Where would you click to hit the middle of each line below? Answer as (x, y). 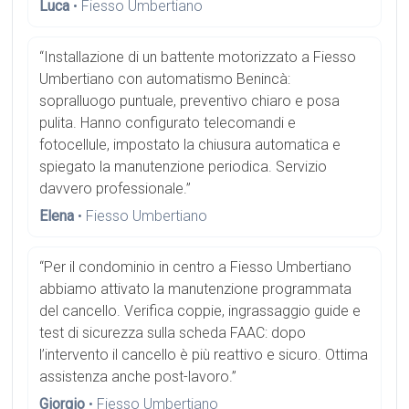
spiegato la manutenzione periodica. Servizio (184, 167)
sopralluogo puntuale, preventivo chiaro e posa (190, 101)
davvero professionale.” (115, 189)
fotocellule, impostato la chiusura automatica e (190, 145)
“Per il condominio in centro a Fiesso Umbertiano (196, 267)
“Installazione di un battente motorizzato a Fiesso (198, 58)
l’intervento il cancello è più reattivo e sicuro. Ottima (204, 355)
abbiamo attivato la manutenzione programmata (196, 289)
